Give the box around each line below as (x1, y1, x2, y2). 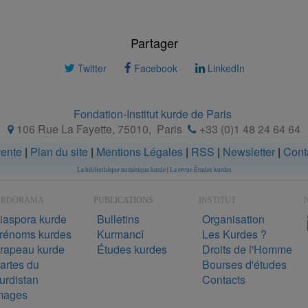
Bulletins (97, 210, 140, 227)
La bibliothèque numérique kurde (76, 166, 166, 173)
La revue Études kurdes (169, 166, 232, 173)
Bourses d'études (202, 256, 287, 272)
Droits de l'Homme (202, 241, 292, 257)
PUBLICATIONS (93, 195, 153, 205)
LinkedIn (204, 60, 245, 75)
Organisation (202, 210, 265, 227)
